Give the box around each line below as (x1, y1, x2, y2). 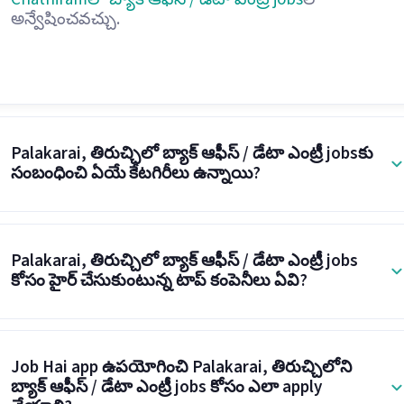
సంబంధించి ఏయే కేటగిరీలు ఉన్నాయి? (10, 161, 261, 186)
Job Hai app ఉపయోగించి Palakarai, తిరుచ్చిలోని (10, 355, 352, 381)
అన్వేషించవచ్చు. (10, 7, 120, 32)
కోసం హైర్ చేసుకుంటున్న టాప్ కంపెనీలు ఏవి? (10, 268, 308, 293)
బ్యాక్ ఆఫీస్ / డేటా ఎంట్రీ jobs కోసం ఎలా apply (10, 375, 322, 400)
